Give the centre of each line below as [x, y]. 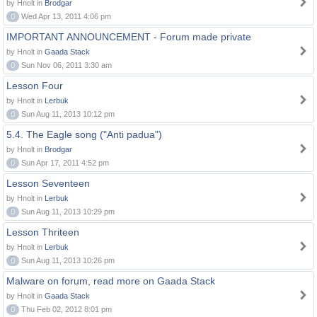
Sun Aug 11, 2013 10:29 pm [67, 212]
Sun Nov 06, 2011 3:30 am [65, 65]
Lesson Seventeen [48, 183]
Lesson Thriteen [43, 232]
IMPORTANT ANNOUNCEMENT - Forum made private [129, 37]
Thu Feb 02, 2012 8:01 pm [65, 309]
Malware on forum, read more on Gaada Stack [111, 281]
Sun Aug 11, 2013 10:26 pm [67, 260]
